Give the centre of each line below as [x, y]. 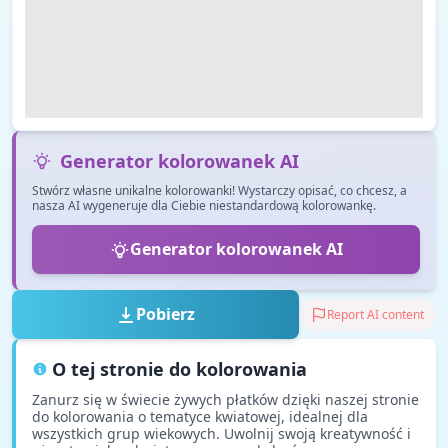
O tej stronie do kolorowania [179, 369]
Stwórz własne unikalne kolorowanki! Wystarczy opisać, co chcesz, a [219, 190]
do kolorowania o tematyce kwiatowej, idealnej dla [200, 416]
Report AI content [375, 314]
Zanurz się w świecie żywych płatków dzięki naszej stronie [225, 399]
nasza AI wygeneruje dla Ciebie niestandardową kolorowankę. [204, 205]
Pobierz [165, 314]
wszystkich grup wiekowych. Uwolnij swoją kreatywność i [221, 433]
